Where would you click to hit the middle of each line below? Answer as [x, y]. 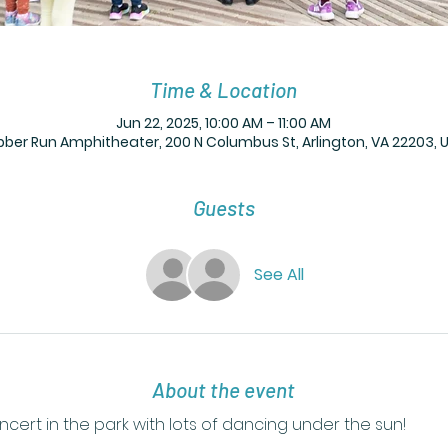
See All [278, 274]
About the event [224, 389]
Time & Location [224, 89]
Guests [223, 207]
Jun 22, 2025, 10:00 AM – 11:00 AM [224, 122]
